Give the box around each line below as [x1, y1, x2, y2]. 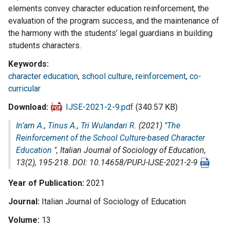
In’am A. [16, 121, 44, 130]
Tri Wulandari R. [81, 121, 137, 130]
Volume [8, 215, 37, 225]
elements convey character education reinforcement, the [8, 4, 209, 13]
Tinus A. [48, 121, 77, 130]
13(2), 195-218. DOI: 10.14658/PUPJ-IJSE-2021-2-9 [16, 158, 200, 167]
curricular [8, 84, 41, 93]
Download [8, 102, 46, 112]
